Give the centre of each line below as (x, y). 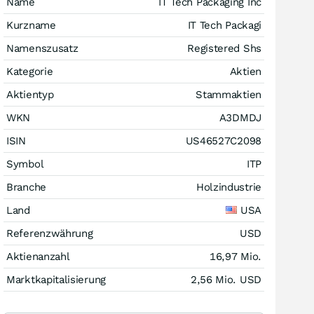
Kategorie (30, 71)
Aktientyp (30, 94)
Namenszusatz (42, 48)
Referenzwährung (50, 233)
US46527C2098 (223, 141)
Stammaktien (228, 94)
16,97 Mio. (235, 256)
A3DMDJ (240, 117)
